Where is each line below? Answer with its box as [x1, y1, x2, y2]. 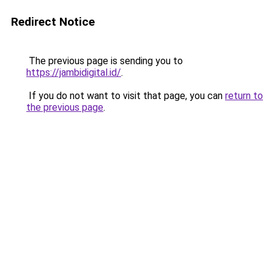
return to [225, 90, 263, 102]
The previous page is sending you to [26, 55, 183, 67]
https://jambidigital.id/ [26, 67, 121, 78]
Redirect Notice [11, 15, 95, 29]
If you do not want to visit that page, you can [26, 90, 225, 102]
